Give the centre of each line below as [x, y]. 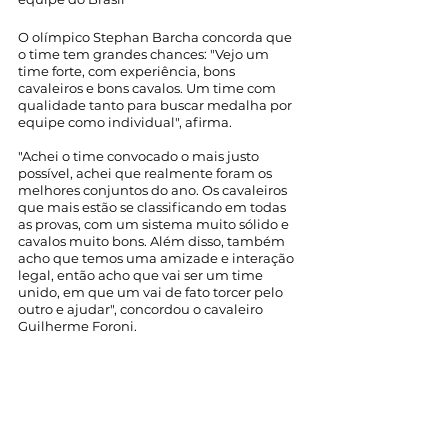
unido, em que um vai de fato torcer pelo [152, 292]
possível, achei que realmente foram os [146, 173]
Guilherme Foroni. [79, 326]
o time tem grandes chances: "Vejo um [145, 54]
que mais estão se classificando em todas [153, 207]
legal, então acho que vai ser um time [142, 275]
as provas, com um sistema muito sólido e [155, 224]
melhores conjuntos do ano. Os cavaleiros [154, 190]
